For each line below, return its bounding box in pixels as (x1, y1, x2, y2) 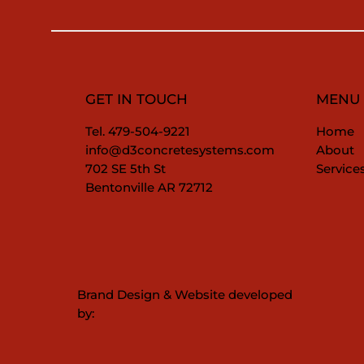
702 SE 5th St (85, 161, 166, 176)
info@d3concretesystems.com (85, 142, 275, 158)
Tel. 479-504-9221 (85, 123, 190, 139)
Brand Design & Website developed (77, 288, 293, 303)
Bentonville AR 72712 (85, 180, 213, 195)
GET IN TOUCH (85, 90, 188, 107)
